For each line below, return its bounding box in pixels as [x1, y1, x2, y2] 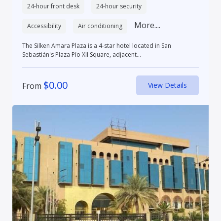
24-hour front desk [27, 1, 79, 10]
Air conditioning [77, 21, 122, 30]
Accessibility [27, 21, 61, 30]
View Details [148, 80, 187, 90]
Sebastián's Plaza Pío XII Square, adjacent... [22, 50, 141, 59]
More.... [134, 19, 160, 31]
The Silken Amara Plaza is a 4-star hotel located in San [22, 41, 171, 50]
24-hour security [96, 1, 142, 10]
